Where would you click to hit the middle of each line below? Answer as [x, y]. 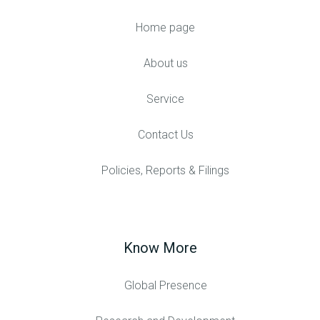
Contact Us [165, 135]
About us [165, 64]
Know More [160, 248]
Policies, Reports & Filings [165, 171]
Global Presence [165, 286]
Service [165, 99]
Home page [165, 28]
